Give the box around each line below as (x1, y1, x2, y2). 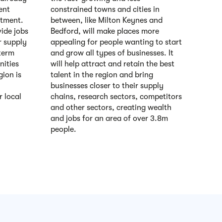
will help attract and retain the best (51, 59, 174, 68)
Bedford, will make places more (51, 26, 159, 36)
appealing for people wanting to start (51, 37, 182, 47)
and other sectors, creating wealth (51, 103, 171, 112)
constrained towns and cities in (51, 4, 160, 14)
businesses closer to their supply (51, 81, 164, 90)
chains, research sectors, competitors (51, 92, 182, 101)
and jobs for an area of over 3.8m (51, 113, 168, 123)
